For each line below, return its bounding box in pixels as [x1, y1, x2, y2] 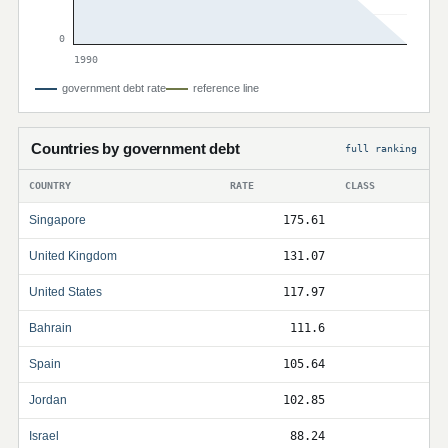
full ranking [345, 142, 417, 154]
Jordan [29, 393, 67, 407]
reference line [193, 82, 259, 94]
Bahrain [29, 321, 72, 335]
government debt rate [62, 82, 166, 94]
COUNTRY [29, 180, 71, 191]
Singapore [29, 213, 86, 227]
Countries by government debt [31, 140, 240, 157]
